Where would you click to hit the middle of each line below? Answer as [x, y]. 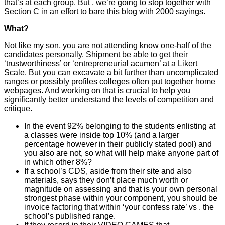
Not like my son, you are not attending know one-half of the [108, 45]
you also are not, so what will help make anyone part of [121, 153]
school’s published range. [70, 216]
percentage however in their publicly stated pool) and [118, 144]
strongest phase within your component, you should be [121, 198]
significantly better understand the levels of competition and [109, 99]
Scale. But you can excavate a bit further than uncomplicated [111, 72]
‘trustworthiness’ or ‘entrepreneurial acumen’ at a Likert [101, 63]
